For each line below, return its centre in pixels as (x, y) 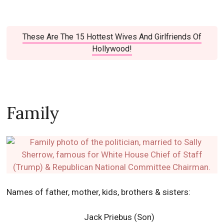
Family (33, 113)
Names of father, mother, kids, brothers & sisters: (99, 192)
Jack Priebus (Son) (119, 217)
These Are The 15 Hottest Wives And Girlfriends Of (112, 37)
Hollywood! (112, 49)
